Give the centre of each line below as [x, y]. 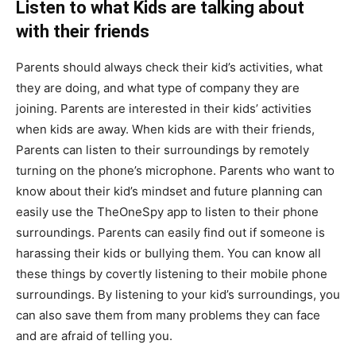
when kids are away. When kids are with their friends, [165, 129]
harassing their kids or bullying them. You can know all [168, 253]
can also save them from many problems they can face [168, 315]
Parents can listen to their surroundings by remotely [163, 149]
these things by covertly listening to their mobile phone [172, 273]
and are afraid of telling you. [94, 335]
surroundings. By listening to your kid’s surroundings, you [178, 294]
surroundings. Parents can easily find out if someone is [170, 232]
